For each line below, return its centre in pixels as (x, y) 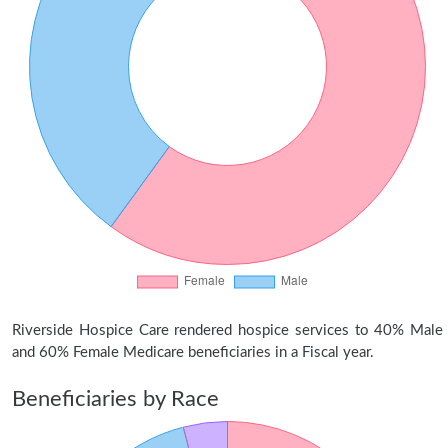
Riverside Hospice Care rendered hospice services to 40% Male (227, 330)
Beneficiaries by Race (115, 399)
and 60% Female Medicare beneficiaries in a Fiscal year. (193, 352)
